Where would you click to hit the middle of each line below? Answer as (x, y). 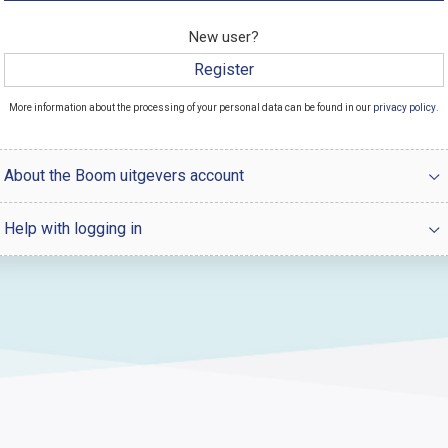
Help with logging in (73, 228)
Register (224, 69)
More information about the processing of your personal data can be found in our (191, 107)
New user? (224, 37)
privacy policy (404, 107)
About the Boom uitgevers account (124, 175)
